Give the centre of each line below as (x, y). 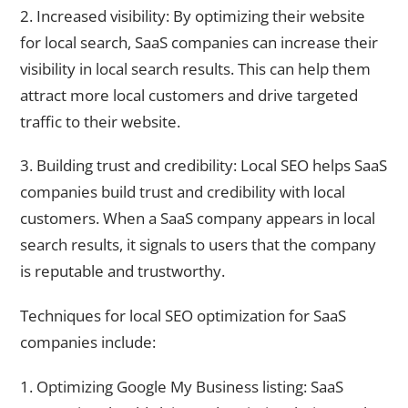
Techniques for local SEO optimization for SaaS (183, 315)
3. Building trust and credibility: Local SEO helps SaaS (204, 166)
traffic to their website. (100, 121)
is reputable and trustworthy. (122, 271)
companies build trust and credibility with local (183, 192)
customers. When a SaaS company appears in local (198, 219)
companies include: (88, 342)
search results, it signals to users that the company (198, 245)
